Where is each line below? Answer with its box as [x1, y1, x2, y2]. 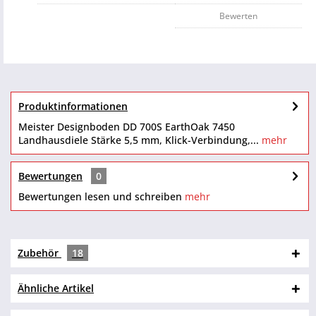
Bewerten [219, 10, 257, 22]
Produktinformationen [18, 99, 128, 113]
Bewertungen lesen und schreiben [18, 190, 182, 203]
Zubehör [18, 246, 61, 260]
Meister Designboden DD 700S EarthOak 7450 [18, 120, 235, 133]
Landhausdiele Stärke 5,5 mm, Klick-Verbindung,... [18, 133, 259, 147]
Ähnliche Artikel [18, 281, 94, 295]
